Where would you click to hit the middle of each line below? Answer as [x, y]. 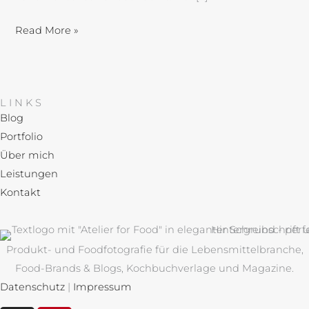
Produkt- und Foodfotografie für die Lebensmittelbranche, [154, 250]
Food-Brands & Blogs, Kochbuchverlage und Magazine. [154, 269]
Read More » [47, 30]
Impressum [102, 287]
